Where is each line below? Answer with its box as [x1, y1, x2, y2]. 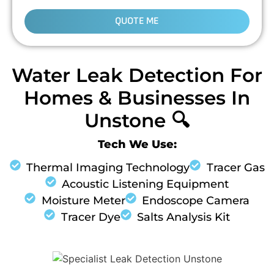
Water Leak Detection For [12, 64, 262, 87]
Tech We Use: [97, 138, 177, 152]
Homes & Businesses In [24, 86, 250, 110]
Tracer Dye [61, 210, 120, 224]
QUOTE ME [115, 15, 159, 28]
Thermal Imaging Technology [26, 161, 190, 175]
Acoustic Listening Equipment [62, 177, 229, 191]
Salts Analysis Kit [137, 210, 230, 224]
